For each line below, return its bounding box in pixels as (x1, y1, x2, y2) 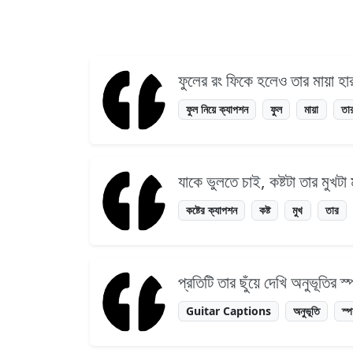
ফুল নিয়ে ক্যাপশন (186, 102, 249, 117)
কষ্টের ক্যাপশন (186, 203, 238, 218)
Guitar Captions (186, 303, 272, 319)
